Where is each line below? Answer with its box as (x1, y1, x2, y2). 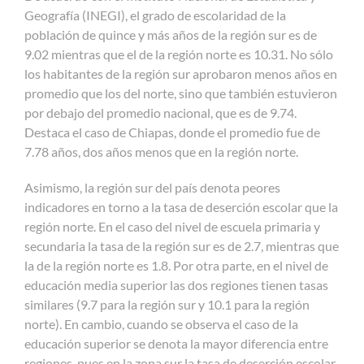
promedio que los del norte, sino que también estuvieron (24, 84, 337, 101)
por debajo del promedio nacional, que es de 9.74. (24, 104, 297, 120)
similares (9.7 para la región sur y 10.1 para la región (24, 296, 310, 312)
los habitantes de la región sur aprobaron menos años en (24, 65, 337, 81)
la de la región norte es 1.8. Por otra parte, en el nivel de (24, 257, 328, 273)
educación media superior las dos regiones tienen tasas (24, 276, 328, 292)
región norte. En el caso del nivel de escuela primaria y (24, 218, 320, 234)
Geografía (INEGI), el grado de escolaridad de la (24, 6, 286, 23)
